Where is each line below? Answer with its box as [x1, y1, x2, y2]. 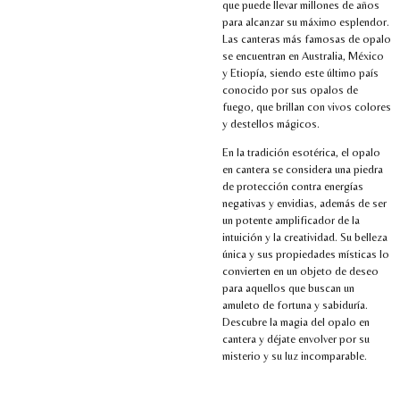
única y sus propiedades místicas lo [222, 246, 389, 261]
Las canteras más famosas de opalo [222, 31, 391, 46]
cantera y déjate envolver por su [222, 331, 370, 346]
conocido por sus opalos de [222, 82, 358, 96]
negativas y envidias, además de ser [222, 196, 387, 210]
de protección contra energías [222, 179, 363, 193]
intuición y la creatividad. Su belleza [222, 229, 387, 244]
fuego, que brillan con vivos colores [222, 99, 391, 113]
